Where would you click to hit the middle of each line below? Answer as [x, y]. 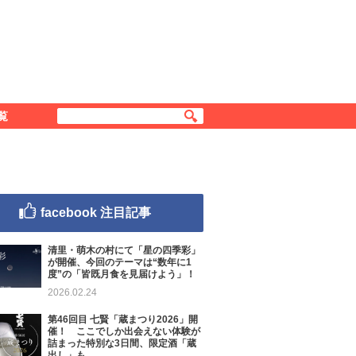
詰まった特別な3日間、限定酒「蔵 [122, 343]
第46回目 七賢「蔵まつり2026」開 [123, 319]
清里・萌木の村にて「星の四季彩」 [124, 250]
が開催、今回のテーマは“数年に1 [120, 262]
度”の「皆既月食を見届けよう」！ [122, 274]
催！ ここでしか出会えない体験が [124, 331]
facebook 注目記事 [95, 213]
